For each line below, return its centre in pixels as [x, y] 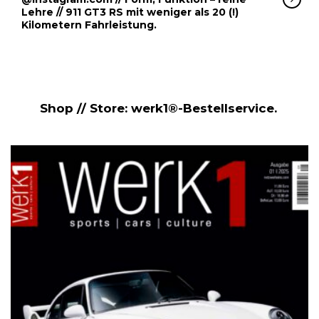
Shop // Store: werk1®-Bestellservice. [158, 108]
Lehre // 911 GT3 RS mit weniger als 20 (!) [130, 12]
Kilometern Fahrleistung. [89, 25]
